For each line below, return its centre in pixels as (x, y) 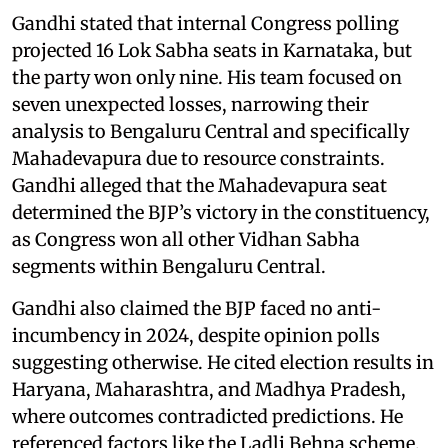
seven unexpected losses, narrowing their (190, 104)
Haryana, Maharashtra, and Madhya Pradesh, (209, 389)
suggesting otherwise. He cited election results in (223, 362)
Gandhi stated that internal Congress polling (205, 23)
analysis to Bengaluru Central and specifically (210, 131)
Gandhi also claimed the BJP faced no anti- (196, 308)
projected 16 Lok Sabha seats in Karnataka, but (212, 50)
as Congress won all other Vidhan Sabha (186, 239)
